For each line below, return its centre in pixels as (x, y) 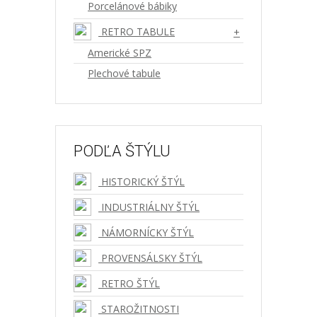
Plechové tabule (124, 73)
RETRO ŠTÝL (129, 283)
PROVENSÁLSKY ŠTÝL (150, 258)
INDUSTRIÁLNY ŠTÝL (149, 207)
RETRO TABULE (137, 31)
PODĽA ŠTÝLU (122, 151)
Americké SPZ (120, 53)
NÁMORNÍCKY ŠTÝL (146, 232)
